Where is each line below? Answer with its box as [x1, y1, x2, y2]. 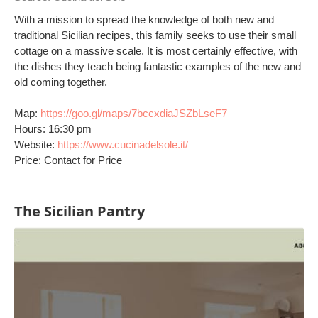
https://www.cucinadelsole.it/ [57, 138, 188, 150]
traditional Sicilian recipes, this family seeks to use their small [14, 29, 296, 41]
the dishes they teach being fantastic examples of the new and [14, 60, 301, 72]
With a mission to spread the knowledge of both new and [14, 13, 274, 26]
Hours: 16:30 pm [14, 123, 92, 135]
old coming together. [14, 76, 107, 88]
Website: [14, 138, 57, 150]
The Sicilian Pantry [14, 202, 145, 221]
